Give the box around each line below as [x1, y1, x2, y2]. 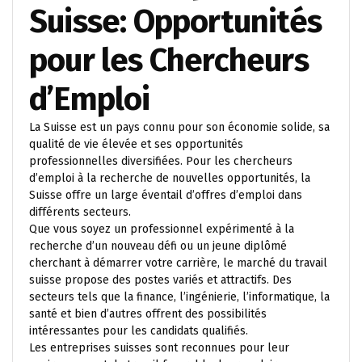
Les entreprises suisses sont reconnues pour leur [29, 341, 289, 355]
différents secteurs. [29, 205, 131, 219]
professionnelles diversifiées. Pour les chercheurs [29, 154, 293, 168]
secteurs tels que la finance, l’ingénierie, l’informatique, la [29, 290, 330, 304]
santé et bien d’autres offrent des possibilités [29, 307, 267, 321]
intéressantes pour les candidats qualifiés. [29, 324, 248, 338]
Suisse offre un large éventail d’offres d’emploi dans [29, 188, 302, 202]
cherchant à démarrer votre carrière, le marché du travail [29, 256, 327, 270]
